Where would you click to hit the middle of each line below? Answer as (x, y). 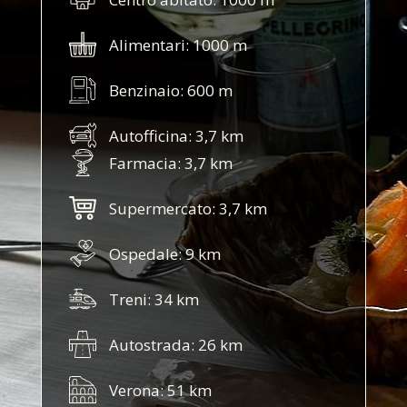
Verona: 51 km (161, 390)
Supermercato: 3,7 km (189, 208)
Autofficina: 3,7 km (177, 135)
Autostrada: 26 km (176, 344)
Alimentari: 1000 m (179, 45)
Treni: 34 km (154, 299)
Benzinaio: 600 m (171, 90)
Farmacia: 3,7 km (171, 163)
